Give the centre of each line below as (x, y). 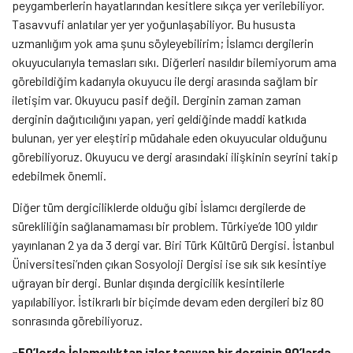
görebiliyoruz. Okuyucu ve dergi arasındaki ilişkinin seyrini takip (175, 157)
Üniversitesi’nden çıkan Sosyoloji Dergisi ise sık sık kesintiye (169, 264)
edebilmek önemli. (59, 176)
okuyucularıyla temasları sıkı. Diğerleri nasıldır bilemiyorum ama (174, 62)
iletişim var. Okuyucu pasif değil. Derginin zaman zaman (156, 100)
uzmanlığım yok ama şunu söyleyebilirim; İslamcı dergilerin (163, 43)
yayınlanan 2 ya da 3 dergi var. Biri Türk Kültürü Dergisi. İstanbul (173, 245)
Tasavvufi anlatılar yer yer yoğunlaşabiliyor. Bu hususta (154, 24)
